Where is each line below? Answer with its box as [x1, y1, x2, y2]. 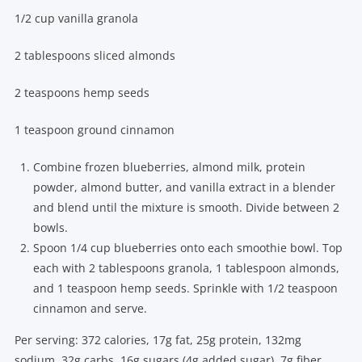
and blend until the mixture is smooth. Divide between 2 [33, 200, 340, 216]
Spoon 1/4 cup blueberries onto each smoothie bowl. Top [33, 240, 343, 256]
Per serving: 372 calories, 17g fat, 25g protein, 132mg [14, 332, 301, 348]
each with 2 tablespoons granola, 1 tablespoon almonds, [33, 260, 340, 276]
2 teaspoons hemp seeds [14, 85, 149, 101]
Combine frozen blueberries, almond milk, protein [33, 159, 306, 175]
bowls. [33, 220, 69, 236]
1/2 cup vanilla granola [14, 11, 138, 27]
